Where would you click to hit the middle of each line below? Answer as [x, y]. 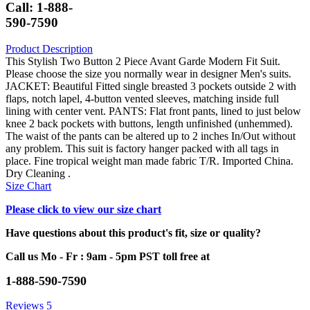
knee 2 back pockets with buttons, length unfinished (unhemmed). [149, 124]
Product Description [49, 49]
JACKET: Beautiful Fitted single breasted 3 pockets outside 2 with [151, 86]
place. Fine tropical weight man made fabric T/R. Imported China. [149, 161]
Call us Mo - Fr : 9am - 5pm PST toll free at [108, 257]
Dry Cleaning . [38, 174]
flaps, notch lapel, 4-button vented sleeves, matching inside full [142, 99]
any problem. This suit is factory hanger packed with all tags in [142, 149]
